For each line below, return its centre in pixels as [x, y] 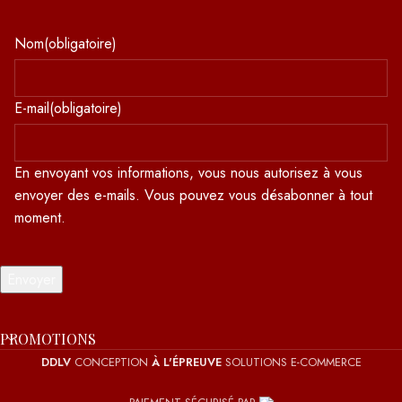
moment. [40, 217]
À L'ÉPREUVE [186, 362]
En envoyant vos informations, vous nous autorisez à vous [188, 172]
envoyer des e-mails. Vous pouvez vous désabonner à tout [193, 195]
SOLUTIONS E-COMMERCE [291, 362]
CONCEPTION [113, 362]
